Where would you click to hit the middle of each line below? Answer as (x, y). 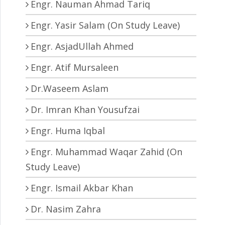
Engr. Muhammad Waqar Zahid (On (106, 152)
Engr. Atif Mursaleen (75, 68)
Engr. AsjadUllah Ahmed (82, 46)
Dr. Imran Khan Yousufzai (85, 110)
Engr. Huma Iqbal (68, 131)
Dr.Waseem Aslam (70, 89)
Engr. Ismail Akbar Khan (82, 188)
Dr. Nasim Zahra (66, 209)
